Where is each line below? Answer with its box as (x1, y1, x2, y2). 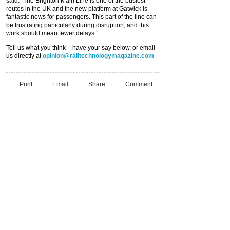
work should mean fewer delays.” (6, 30, 98, 37)
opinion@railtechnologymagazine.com (43, 52, 154, 60)
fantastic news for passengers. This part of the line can (6, 13, 157, 21)
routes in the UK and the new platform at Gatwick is (6, 5, 147, 12)
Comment (125, 80, 152, 88)
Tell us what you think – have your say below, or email (6, 44, 155, 51)
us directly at (6, 52, 43, 60)
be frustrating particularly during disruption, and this (6, 22, 149, 29)
